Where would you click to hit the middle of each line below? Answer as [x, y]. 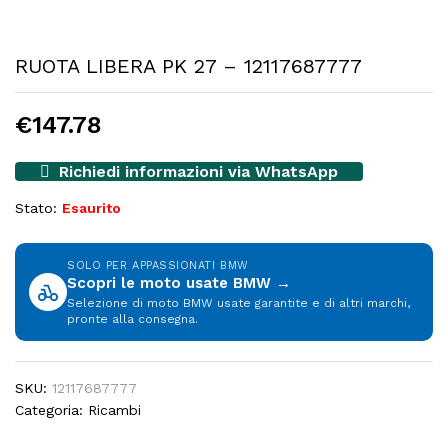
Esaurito [91, 208]
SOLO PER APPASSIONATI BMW [158, 265]
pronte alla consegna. [132, 319]
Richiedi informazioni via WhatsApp [196, 171]
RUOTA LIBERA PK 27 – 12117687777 [188, 66]
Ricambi [114, 410]
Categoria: [51, 410]
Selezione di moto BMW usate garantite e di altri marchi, [238, 303]
